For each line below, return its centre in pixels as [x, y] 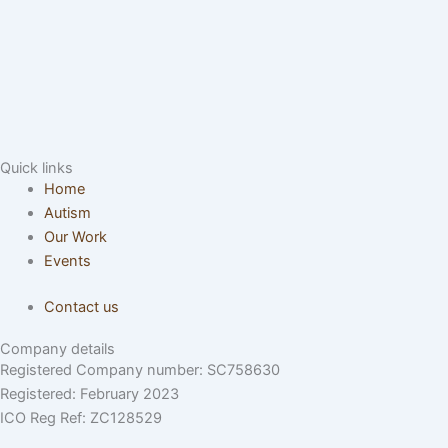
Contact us [81, 307]
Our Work [75, 237]
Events [67, 261]
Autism [67, 213]
